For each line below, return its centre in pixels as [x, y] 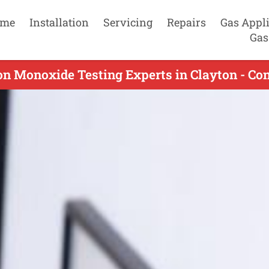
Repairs [186, 22]
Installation [59, 22]
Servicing [128, 22]
